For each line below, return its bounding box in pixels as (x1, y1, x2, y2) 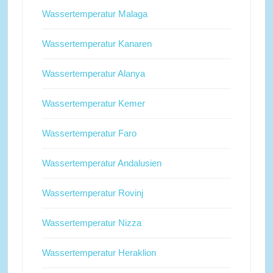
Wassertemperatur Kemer (41, 97, 145, 108)
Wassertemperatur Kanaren (41, 38, 152, 49)
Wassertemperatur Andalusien (41, 157, 161, 168)
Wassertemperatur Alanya (41, 68, 145, 79)
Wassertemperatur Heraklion (41, 247, 156, 258)
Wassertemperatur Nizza (41, 217, 141, 228)
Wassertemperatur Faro (41, 127, 136, 138)
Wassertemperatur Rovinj (41, 187, 143, 198)
